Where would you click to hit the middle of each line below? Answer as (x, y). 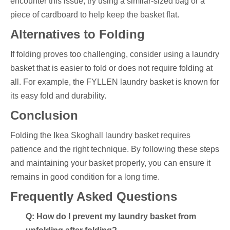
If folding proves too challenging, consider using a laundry (115, 54)
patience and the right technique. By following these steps (115, 149)
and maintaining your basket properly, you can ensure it (110, 163)
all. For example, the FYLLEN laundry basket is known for (115, 82)
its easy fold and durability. (58, 96)
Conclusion (44, 115)
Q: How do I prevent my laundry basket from (111, 216)
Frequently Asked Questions (94, 196)
